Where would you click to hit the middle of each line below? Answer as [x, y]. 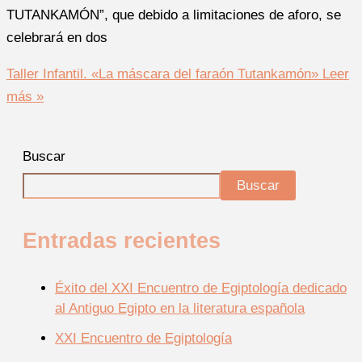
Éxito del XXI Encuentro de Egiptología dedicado [201, 288]
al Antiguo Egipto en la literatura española [180, 308]
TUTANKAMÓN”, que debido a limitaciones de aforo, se [174, 15]
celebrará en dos [57, 38]
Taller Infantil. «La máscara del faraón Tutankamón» [162, 74]
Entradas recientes [122, 240]
